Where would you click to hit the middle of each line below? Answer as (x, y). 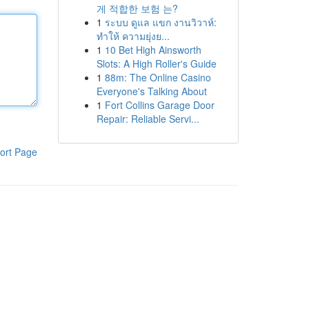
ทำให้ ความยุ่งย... (133, 36)
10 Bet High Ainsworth (153, 50)
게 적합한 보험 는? (137, 8)
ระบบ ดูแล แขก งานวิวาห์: (160, 22)
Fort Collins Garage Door (159, 105)
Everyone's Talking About (151, 91)
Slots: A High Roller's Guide (156, 63)
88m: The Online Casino (158, 77)
